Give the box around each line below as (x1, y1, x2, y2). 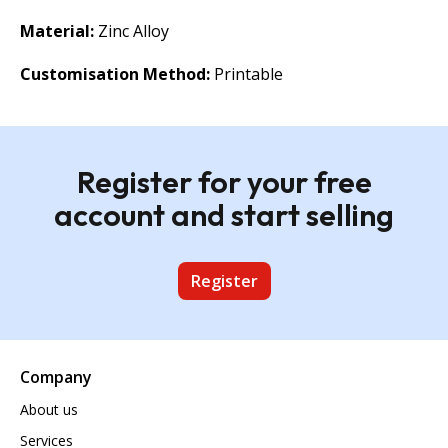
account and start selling (54, 195, 394, 234)
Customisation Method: (20, 62, 210, 85)
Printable (210, 62, 283, 85)
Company (20, 365, 92, 388)
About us (20, 399, 78, 419)
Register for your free (76, 162, 372, 201)
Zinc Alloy (94, 19, 169, 42)
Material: (20, 19, 94, 42)
